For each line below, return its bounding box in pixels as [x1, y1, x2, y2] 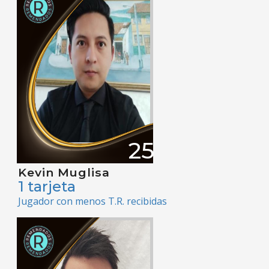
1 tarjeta [18, 178, 76, 196]
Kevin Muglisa [18, 165, 110, 180]
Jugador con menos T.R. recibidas [18, 195, 167, 208]
